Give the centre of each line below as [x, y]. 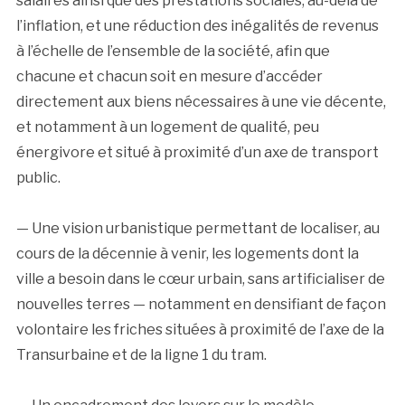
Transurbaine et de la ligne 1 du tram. [141, 354]
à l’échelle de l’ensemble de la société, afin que [173, 51]
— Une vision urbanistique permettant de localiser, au [198, 228]
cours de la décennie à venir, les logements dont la [187, 253]
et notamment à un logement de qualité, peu [167, 127]
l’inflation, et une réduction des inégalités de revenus [197, 25]
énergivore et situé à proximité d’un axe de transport [197, 152]
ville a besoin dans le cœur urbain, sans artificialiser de [200, 278]
